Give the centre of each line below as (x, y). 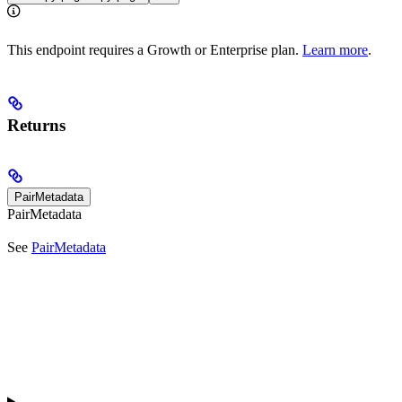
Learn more (335, 49)
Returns (36, 125)
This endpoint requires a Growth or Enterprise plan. (155, 49)
